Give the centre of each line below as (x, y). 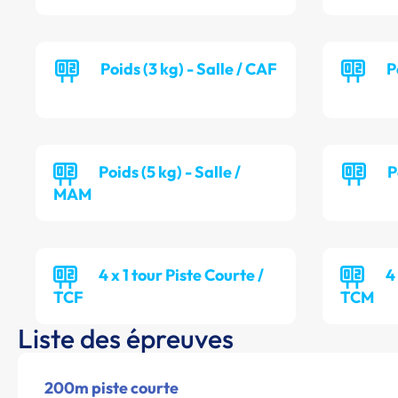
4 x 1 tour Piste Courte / (181, 275)
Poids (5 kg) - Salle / (170, 172)
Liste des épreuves (126, 339)
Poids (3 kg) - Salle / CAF (188, 69)
